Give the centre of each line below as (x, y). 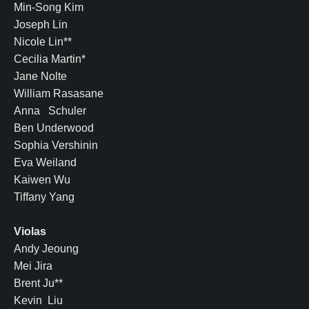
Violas (30, 231)
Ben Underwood (54, 128)
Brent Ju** (38, 283)
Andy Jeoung (46, 248)
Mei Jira (33, 266)
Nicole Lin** (43, 41)
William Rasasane (59, 93)
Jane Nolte (40, 76)
